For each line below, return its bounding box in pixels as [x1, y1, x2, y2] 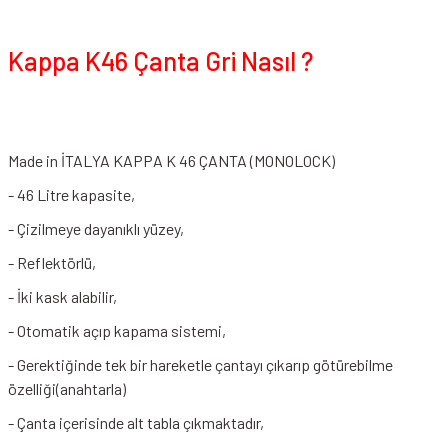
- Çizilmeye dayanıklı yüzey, [8, 219, 184, 238]
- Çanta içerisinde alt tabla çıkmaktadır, [8, 413, 264, 432]
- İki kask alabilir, [8, 287, 117, 306]
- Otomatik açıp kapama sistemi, [8, 321, 226, 340]
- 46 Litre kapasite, [8, 185, 135, 204]
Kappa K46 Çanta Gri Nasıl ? [8, 45, 313, 76]
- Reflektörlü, [8, 253, 96, 272]
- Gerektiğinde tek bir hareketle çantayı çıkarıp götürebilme [8, 355, 393, 374]
